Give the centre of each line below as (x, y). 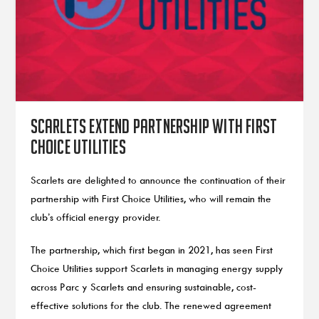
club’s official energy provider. (95, 217)
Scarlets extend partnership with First (154, 126)
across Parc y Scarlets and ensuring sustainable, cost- (143, 287)
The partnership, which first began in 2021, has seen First (151, 250)
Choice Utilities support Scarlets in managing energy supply (157, 268)
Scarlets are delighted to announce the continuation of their (158, 180)
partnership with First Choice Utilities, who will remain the (151, 198)
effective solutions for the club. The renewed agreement (151, 305)
